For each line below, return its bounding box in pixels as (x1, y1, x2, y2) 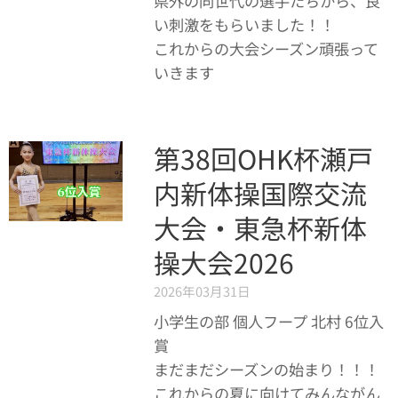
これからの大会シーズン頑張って (153, 37, 378, 60)
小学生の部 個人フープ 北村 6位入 (153, 310, 384, 332)
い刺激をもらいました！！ (153, 13, 335, 36)
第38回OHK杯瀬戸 (153, 139, 373, 178)
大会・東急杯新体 (153, 208, 367, 247)
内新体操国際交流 (153, 173, 367, 212)
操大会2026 (153, 243, 294, 282)
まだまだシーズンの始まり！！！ (153, 358, 379, 380)
